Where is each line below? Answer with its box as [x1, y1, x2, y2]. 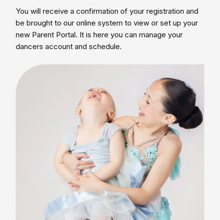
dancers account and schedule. [16, 42, 122, 51]
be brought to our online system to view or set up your [16, 18, 198, 27]
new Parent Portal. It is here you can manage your [16, 30, 183, 39]
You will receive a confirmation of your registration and [16, 6, 198, 16]
